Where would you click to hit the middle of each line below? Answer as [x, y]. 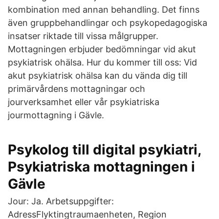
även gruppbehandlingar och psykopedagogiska [108, 23]
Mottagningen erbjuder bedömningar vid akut [102, 49]
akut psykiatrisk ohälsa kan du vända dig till [98, 76]
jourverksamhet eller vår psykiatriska [84, 102]
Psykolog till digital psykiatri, [104, 150]
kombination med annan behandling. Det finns [104, 10]
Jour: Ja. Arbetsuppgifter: [61, 201]
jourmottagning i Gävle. [56, 115]
